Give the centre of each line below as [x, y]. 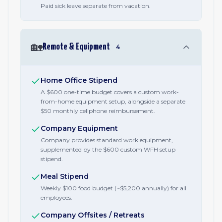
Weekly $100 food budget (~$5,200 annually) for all [113, 188]
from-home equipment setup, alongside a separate [113, 101]
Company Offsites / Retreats [93, 215]
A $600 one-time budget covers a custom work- [110, 92]
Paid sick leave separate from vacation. [96, 6]
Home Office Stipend [79, 80]
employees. [56, 197]
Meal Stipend [65, 176]
